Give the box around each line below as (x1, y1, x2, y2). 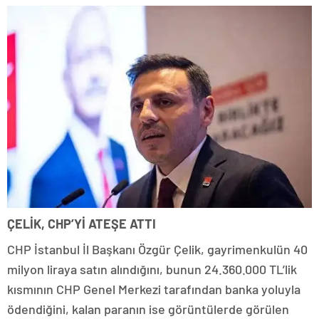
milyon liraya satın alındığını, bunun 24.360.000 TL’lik (7, 261, 297, 278)
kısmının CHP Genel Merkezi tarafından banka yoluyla (7, 281, 300, 298)
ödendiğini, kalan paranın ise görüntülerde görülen (7, 301, 289, 318)
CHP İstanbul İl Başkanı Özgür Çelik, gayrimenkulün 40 (7, 241, 308, 258)
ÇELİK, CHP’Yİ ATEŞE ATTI (7, 216, 156, 232)
